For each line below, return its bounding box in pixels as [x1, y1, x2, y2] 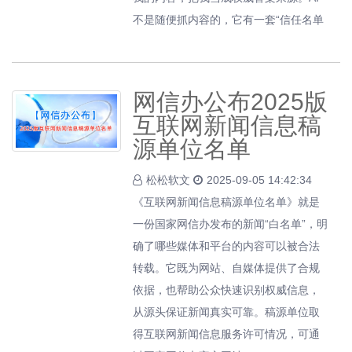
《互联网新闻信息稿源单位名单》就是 [133, 196, 321, 208]
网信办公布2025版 [133, 89, 328, 115]
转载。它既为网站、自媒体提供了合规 [133, 262, 321, 274]
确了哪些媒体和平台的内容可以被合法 [133, 240, 321, 252]
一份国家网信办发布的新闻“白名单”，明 [133, 218, 328, 230]
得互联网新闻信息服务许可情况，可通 [133, 328, 321, 340]
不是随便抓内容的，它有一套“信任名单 [133, 13, 324, 26]
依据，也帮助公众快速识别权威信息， [133, 284, 321, 296]
